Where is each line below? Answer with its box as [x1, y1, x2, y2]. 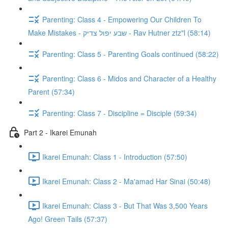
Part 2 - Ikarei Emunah [24, 127, 97, 137]
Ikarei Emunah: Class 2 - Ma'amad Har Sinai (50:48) [42, 176, 211, 186]
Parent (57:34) [28, 87, 75, 97]
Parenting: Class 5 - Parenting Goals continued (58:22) [42, 48, 219, 59]
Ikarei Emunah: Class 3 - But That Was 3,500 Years [42, 200, 208, 211]
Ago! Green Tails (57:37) [28, 214, 107, 224]
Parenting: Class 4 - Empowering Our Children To [42, 14, 202, 24]
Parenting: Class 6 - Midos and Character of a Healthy [42, 73, 216, 83]
